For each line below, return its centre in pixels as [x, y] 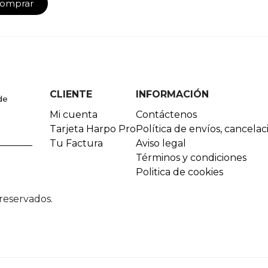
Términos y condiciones [191, 158]
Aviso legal [161, 144]
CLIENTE [71, 95]
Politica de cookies [179, 172]
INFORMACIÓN [172, 95]
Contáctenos [166, 115]
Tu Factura [76, 144]
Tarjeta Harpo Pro [93, 129]
